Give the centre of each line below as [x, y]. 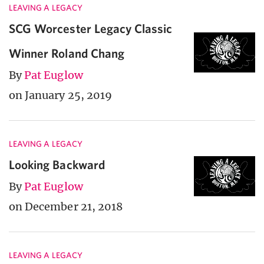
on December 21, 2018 [66, 207]
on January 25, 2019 [60, 95]
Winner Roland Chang [67, 53]
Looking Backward [57, 165]
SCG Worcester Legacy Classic [91, 29]
